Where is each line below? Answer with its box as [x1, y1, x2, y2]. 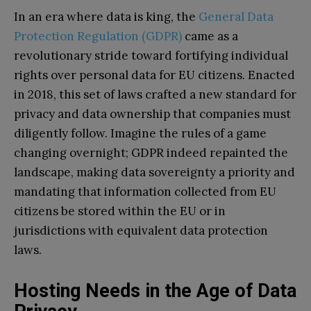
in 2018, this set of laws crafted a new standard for [14, 86, 296, 102]
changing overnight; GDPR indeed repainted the [14, 144, 288, 160]
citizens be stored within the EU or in [14, 203, 226, 219]
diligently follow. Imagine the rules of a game [14, 125, 267, 141]
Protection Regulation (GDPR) [14, 28, 182, 44]
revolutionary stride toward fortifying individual [14, 47, 288, 63]
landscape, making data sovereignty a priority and [14, 164, 295, 180]
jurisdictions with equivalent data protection [14, 222, 268, 238]
